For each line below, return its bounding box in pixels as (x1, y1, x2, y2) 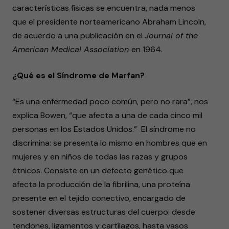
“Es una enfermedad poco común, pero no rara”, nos (12, 96, 208, 107)
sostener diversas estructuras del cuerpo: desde (12, 207, 195, 217)
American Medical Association (12, 44, 131, 55)
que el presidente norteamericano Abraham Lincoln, (12, 16, 206, 27)
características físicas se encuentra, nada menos (12, 3, 195, 13)
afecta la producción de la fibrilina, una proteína (12, 179, 190, 190)
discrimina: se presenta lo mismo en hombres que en (12, 138, 207, 148)
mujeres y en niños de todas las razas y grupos (12, 151, 188, 162)
